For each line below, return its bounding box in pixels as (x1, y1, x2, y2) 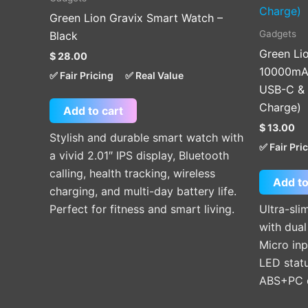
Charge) (259, 100, 301, 115)
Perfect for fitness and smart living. (49, 202, 234, 217)
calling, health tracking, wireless (49, 166, 215, 181)
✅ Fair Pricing (49, 69, 113, 82)
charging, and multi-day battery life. (49, 184, 236, 199)
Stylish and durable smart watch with (49, 131, 243, 145)
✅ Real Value (125, 69, 184, 82)
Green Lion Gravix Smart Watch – (49, 11, 223, 25)
